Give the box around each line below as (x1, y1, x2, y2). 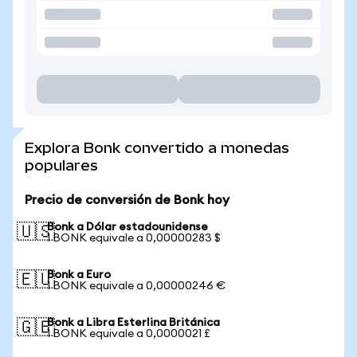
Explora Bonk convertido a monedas (25, 139, 289, 156)
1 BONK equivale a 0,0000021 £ (47, 328, 210, 339)
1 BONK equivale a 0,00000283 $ (47, 233, 221, 244)
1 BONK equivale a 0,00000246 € (47, 280, 226, 292)
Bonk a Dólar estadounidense (47, 222, 208, 233)
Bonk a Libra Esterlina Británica (47, 317, 220, 328)
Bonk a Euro (47, 269, 111, 280)
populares (25, 157, 98, 174)
